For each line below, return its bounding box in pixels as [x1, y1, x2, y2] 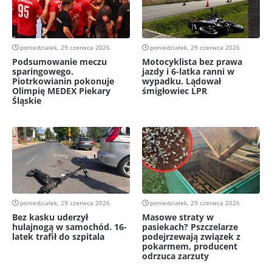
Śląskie [12, 95, 41, 107]
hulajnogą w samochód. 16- [12, 220, 127, 233]
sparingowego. [12, 66, 73, 78]
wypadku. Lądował [142, 75, 221, 87]
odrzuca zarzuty [142, 250, 209, 262]
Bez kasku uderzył [12, 211, 88, 223]
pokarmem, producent [142, 240, 237, 252]
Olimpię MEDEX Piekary [12, 85, 110, 97]
